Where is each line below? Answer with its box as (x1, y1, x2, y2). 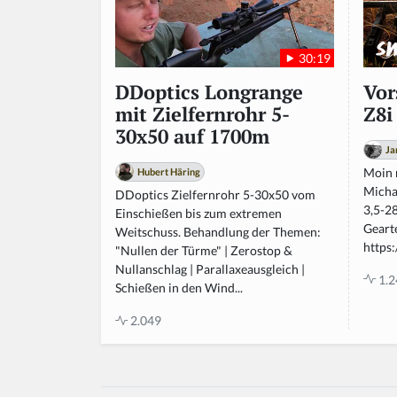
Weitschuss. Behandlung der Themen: (115, 224, 321, 240)
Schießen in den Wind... (115, 280, 243, 296)
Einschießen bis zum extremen (115, 206, 282, 222)
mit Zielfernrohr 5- (115, 102, 290, 128)
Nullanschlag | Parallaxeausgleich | (115, 261, 305, 277)
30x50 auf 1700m (115, 124, 269, 150)
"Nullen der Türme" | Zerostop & (115, 243, 292, 259)
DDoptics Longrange (115, 80, 303, 105)
